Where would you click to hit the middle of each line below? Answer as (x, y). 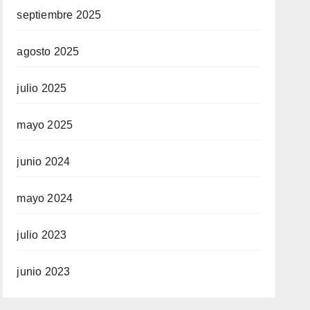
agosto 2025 (48, 52)
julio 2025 (42, 89)
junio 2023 (44, 272)
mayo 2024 (45, 199)
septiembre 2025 (59, 15)
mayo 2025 (45, 125)
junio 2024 (44, 162)
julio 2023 (42, 235)
